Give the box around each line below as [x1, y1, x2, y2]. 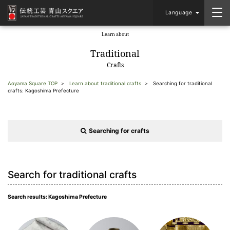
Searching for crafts [89, 127, 149, 135]
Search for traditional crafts [8, 168, 137, 181]
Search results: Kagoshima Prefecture [8, 194, 107, 200]
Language [165, 9, 193, 16]
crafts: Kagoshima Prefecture [8, 88, 79, 93]
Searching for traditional [153, 81, 212, 86]
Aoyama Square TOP [8, 81, 57, 86]
